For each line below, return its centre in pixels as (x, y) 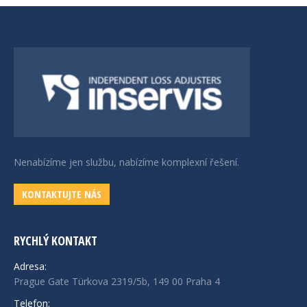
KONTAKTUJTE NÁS (62, 194)
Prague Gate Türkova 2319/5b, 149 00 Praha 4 (117, 281)
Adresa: (30, 266)
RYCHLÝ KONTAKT (56, 240)
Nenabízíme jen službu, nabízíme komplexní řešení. (126, 162)
